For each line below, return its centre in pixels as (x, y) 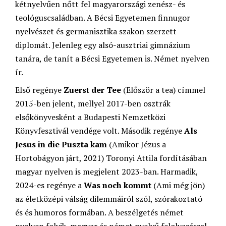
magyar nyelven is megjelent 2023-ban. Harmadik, (106, 172)
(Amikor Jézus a (136, 145)
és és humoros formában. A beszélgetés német (99, 213)
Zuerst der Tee (92, 90)
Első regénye (39, 90)
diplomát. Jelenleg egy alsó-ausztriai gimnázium (103, 45)
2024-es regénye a (49, 185)
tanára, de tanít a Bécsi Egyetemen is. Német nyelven (112, 59)
